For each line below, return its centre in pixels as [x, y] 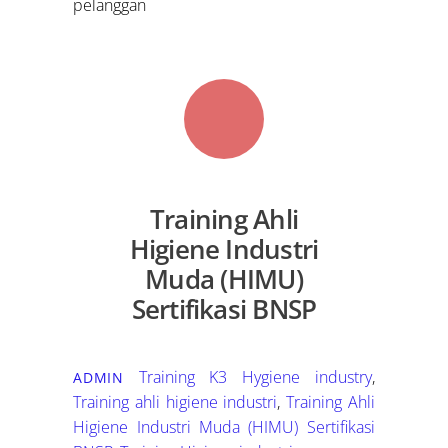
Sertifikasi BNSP [224, 309]
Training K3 [183, 376]
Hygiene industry [307, 376]
